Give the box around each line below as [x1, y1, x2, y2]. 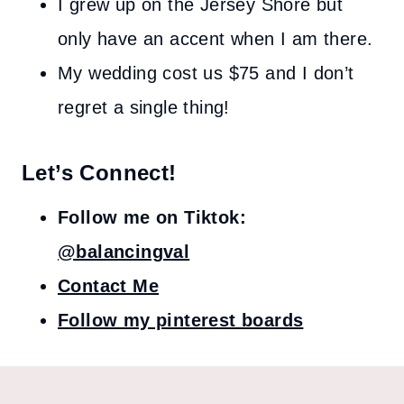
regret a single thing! [58, 97, 230, 117]
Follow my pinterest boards [58, 310, 304, 330]
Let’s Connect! [22, 161, 177, 185]
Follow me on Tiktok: [58, 207, 246, 227]
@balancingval [58, 242, 190, 262]
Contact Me [58, 276, 159, 296]
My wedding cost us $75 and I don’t [58, 63, 354, 83]
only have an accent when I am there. [58, 29, 373, 49]
